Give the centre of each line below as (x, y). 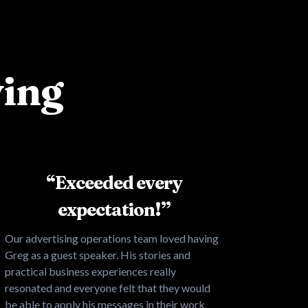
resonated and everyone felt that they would (108, 287)
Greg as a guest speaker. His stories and (98, 254)
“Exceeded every (114, 183)
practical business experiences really (90, 271)
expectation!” (114, 209)
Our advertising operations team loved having (112, 238)
